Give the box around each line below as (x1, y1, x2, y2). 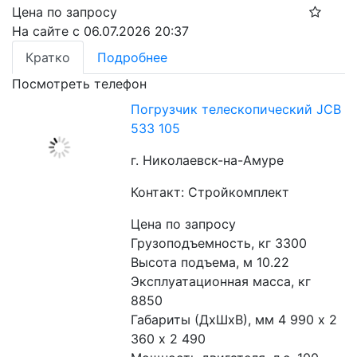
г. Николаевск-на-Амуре (131, 152, 284, 169)
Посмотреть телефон (12, 76, 147, 92)
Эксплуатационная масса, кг (131, 273, 312, 290)
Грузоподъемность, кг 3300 (131, 235, 308, 252)
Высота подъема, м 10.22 (131, 254, 290, 271)
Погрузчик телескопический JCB (131, 101, 342, 118)
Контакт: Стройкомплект (131, 184, 290, 201)
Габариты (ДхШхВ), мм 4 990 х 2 (131, 312, 338, 328)
